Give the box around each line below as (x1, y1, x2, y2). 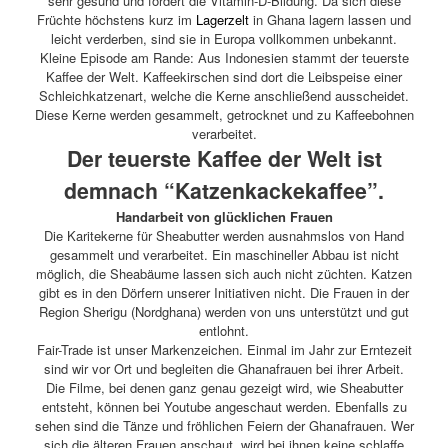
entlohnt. (199, 321, 249, 341)
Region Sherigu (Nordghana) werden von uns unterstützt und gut (39, 302, 409, 322)
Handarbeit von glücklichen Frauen (115, 207, 333, 227)
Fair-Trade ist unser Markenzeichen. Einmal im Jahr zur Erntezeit (36, 340, 412, 360)
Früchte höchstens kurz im (37, 10, 192, 30)
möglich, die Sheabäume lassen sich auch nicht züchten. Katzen (36, 264, 412, 284)
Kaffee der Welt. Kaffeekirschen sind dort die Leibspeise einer (46, 67, 402, 87)
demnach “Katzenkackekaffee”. (64, 175, 384, 207)
